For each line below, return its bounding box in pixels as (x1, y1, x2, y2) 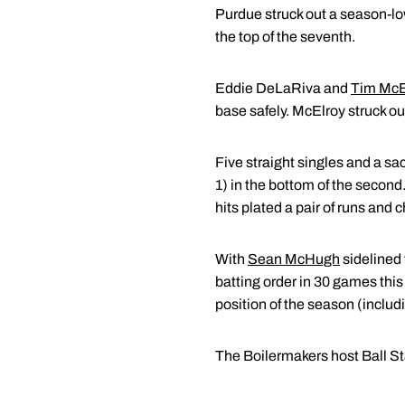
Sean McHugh (248, 251, 340, 267)
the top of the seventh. (215, 29, 355, 44)
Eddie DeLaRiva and (215, 80, 351, 96)
